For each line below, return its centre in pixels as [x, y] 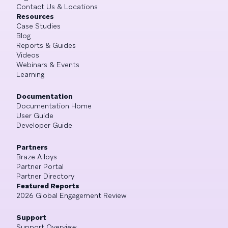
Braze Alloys [37, 156]
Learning [30, 74]
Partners [32, 147]
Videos [28, 55]
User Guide [35, 115]
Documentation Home [54, 106]
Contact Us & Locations [57, 6]
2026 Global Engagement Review [72, 195]
